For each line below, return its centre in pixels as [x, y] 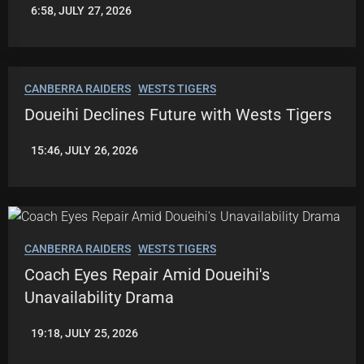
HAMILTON [53, 351]
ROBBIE [44, 339]
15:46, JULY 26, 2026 [84, 151]
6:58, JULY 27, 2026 [81, 11]
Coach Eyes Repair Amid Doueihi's [147, 275]
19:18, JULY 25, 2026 [84, 334]
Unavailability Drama [100, 298]
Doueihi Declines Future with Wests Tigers [178, 115]
